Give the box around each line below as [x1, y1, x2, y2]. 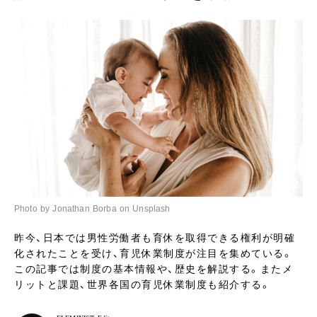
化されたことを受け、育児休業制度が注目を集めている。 [14, 248, 293, 259]
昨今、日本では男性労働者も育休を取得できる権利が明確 [14, 232, 295, 243]
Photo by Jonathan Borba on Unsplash [14, 204, 171, 214]
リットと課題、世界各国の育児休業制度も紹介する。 [14, 279, 271, 290]
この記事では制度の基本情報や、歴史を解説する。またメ [14, 263, 293, 275]
